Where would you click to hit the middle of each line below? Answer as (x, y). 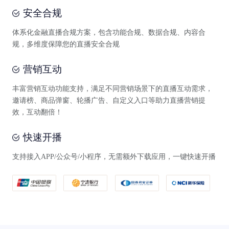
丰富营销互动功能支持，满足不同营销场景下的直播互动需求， (112, 89)
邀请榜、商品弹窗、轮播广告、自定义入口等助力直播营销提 (109, 100)
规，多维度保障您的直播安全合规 (66, 44)
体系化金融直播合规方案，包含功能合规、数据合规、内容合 (109, 32)
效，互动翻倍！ (37, 112)
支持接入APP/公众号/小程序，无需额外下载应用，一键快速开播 (114, 156)
